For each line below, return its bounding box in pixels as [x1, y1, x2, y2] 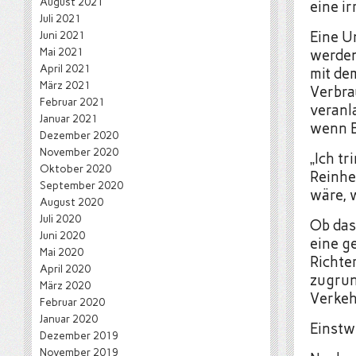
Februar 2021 [40, 95, 105, 108]
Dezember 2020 [40, 129, 118, 141]
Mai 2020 [40, 246, 83, 258]
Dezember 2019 [40, 329, 118, 342]
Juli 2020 [40, 212, 81, 225]
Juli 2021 [40, 12, 81, 25]
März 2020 [40, 279, 91, 292]
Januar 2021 [40, 112, 98, 125]
